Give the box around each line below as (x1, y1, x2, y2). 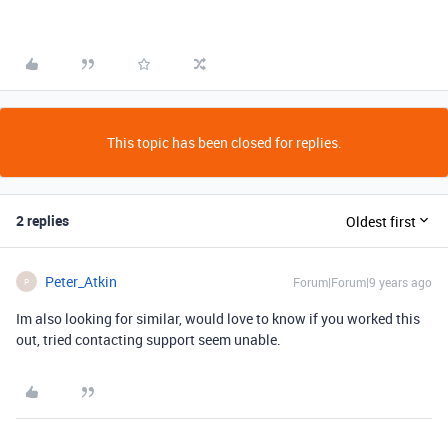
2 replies (16, 211, 69, 230)
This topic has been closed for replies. (106, 133, 342, 152)
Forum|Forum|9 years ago (293, 274, 432, 290)
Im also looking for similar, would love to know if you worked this (16, 309, 420, 328)
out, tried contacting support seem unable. (16, 330, 281, 349)
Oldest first (346, 211, 416, 231)
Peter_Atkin (45, 272, 117, 291)
